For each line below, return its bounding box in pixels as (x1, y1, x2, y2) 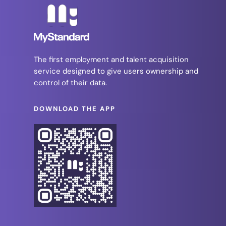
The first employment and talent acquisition (34, 54, 189, 65)
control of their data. (34, 78, 107, 88)
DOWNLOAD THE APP (34, 104, 116, 114)
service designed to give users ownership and (34, 66, 199, 77)
